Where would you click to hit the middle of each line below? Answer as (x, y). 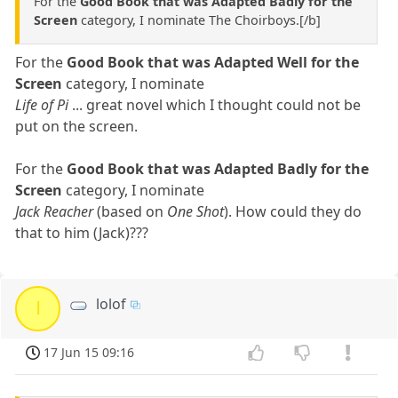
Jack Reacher (55, 212)
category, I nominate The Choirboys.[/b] (199, 20)
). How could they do (293, 212)
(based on (131, 212)
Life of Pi (42, 105)
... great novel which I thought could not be (215, 105)
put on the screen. (77, 127)
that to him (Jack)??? (82, 233)
